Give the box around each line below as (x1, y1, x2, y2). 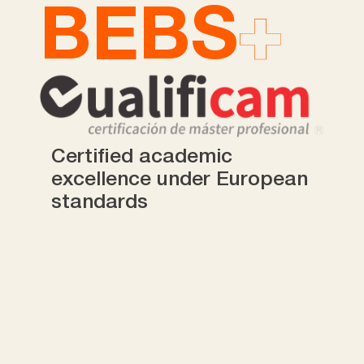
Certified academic (50, 147, 232, 167)
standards (50, 193, 148, 212)
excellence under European (50, 170, 308, 189)
